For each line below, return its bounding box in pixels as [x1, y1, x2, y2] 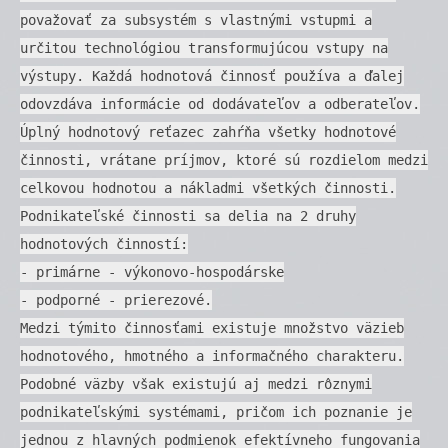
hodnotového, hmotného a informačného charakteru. [20, 347, 404, 364]
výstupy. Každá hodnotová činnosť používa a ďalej [20, 67, 404, 84]
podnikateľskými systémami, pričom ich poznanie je [20, 403, 412, 420]
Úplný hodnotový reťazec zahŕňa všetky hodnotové [20, 123, 396, 140]
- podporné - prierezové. [20, 291, 212, 308]
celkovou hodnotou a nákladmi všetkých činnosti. [20, 179, 396, 196]
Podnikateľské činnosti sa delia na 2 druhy [20, 207, 356, 224]
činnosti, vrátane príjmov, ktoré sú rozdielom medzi [20, 151, 428, 168]
